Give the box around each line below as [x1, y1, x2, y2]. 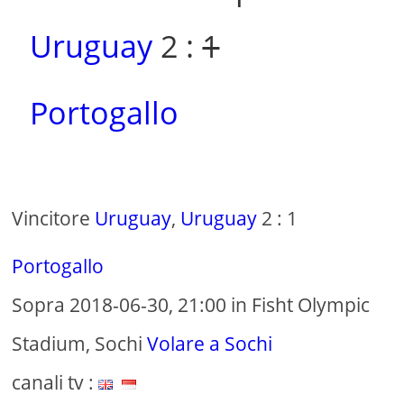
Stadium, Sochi [12, 331, 148, 357]
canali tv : [12, 370, 99, 396]
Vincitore [12, 206, 96, 232]
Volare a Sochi [147, 331, 273, 357]
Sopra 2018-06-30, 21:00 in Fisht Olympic [12, 292, 371, 318]
